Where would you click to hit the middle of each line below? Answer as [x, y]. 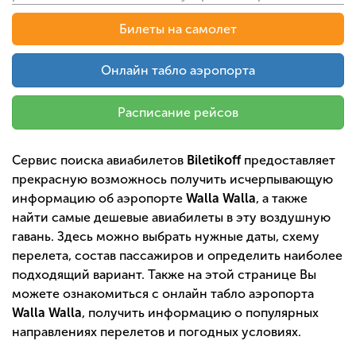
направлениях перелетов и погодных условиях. [157, 332]
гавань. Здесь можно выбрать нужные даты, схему [166, 237]
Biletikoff [214, 161]
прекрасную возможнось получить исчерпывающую [172, 180]
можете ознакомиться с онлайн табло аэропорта [163, 294]
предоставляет [288, 161]
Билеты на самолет [178, 29]
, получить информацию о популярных [200, 313]
